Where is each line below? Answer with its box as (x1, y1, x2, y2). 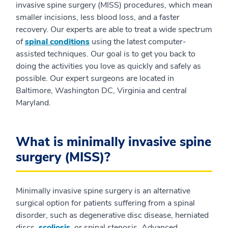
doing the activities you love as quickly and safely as (16, 61, 201, 72)
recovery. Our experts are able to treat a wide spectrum (16, 24, 212, 35)
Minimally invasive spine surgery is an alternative (16, 185, 190, 196)
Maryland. (16, 97, 51, 108)
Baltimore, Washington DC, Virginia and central (16, 85, 187, 96)
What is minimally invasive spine (16, 133, 211, 151)
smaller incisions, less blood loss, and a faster (16, 12, 180, 23)
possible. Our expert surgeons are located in (16, 73, 174, 84)
